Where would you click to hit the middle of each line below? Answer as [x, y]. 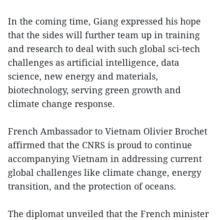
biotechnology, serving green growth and [94, 90]
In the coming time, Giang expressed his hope [104, 21]
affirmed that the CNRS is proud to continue [100, 145]
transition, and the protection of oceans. [92, 186]
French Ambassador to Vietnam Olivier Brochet [108, 131]
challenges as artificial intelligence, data [94, 63]
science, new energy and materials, [83, 76]
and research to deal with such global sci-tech [104, 49]
